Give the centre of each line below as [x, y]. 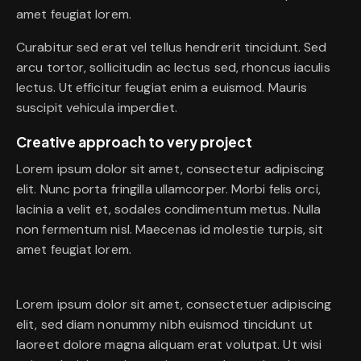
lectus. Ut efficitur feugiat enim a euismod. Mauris [162, 88]
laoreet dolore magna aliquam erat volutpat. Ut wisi [169, 344]
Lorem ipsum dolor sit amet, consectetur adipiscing [170, 169]
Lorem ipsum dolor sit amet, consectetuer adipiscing [174, 304]
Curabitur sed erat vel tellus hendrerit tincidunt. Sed [172, 48]
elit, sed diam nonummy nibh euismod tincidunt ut [164, 324]
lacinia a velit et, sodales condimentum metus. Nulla [169, 210]
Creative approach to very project [134, 142]
